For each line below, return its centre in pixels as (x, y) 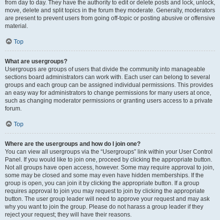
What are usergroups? (36, 61)
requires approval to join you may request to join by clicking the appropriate (105, 191)
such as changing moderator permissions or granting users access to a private (109, 101)
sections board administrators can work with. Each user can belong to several (108, 77)
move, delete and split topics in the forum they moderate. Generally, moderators (110, 10)
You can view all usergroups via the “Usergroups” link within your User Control (109, 152)
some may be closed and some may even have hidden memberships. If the (104, 175)
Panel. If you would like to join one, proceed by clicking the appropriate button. (109, 160)
